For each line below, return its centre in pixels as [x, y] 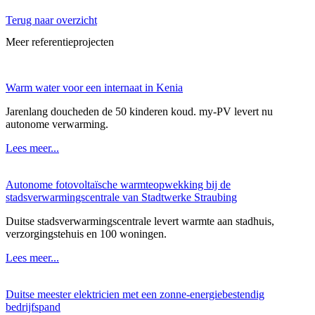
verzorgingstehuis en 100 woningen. [86, 234]
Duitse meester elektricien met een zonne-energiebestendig [135, 295]
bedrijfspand [33, 307]
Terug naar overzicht [51, 20]
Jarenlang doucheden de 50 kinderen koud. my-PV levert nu [139, 112]
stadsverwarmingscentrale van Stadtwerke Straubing [121, 198]
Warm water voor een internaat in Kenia [94, 88]
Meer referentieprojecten [60, 42]
